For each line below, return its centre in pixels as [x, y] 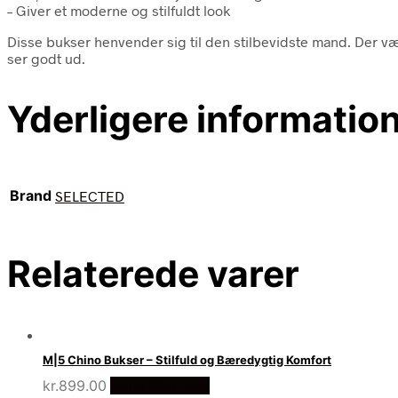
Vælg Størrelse [160, 385]
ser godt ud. [46, 58]
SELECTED [90, 196]
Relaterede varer [153, 274]
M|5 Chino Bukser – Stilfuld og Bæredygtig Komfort [187, 360]
